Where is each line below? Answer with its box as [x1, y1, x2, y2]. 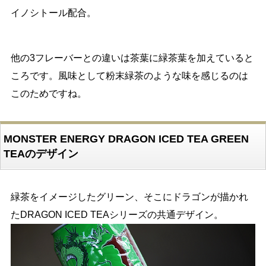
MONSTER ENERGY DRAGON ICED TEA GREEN [3, 133, 249, 145]
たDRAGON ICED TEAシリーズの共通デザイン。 [10, 210, 223, 220]
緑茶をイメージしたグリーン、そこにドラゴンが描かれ [10, 192, 248, 202]
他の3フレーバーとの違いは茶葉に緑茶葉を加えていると [10, 53, 254, 64]
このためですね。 [10, 88, 87, 99]
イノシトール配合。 [10, 8, 96, 18]
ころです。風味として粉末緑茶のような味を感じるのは [10, 71, 248, 81]
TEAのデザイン [3, 148, 78, 160]
